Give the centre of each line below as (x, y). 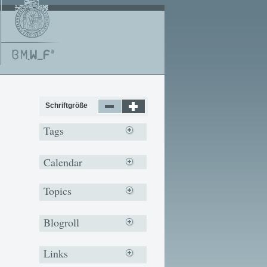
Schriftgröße (66, 105)
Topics (58, 190)
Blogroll (61, 222)
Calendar (63, 162)
